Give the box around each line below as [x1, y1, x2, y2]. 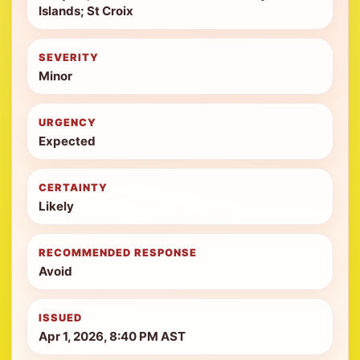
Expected [39, 133, 96, 149]
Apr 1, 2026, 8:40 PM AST [39, 329, 186, 344]
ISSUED [39, 312, 83, 324]
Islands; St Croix [39, 3, 133, 18]
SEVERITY [39, 51, 100, 63]
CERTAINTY [39, 182, 108, 194]
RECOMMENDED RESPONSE [39, 247, 198, 259]
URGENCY [39, 117, 97, 129]
